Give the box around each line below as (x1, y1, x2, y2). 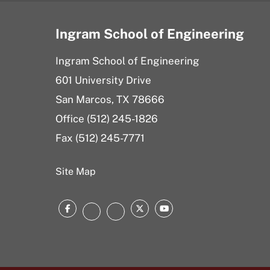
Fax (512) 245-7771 (55, 131, 145, 144)
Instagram (90, 207, 148, 221)
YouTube (163, 204, 212, 218)
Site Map (55, 165, 96, 177)
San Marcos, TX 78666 (55, 93, 165, 105)
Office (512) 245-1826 (55, 112, 158, 125)
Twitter (139, 204, 179, 218)
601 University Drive (55, 74, 151, 86)
